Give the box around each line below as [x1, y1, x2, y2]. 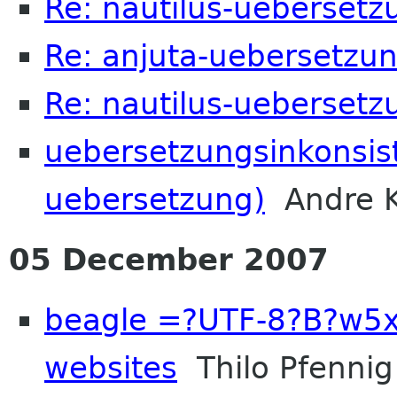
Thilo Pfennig [177, 349, 393, 385]
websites [44, 349, 177, 385]
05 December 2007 [9, 241, 329, 277]
